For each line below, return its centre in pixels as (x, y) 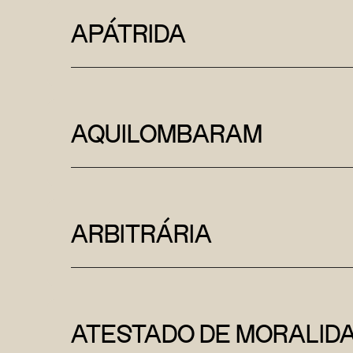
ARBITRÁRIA (141, 233)
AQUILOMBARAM (167, 133)
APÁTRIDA (128, 33)
